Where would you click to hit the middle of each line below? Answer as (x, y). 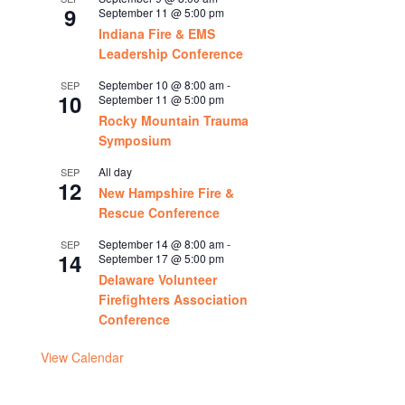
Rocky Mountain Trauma (174, 120)
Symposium (135, 140)
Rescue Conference (160, 212)
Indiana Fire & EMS (157, 33)
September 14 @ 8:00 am (162, 244)
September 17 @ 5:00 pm (162, 258)
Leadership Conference (171, 53)
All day (116, 171)
